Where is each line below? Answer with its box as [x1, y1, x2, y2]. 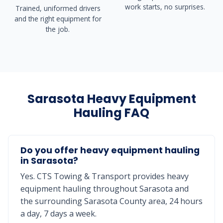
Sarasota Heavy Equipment [27, 90, 196, 107]
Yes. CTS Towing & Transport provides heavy [20, 170, 189, 182]
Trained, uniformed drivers [15, 3, 101, 13]
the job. [46, 24, 70, 34]
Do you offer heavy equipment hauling [20, 144, 200, 156]
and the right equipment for [14, 13, 102, 23]
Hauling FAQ [74, 104, 149, 121]
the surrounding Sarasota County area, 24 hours [20, 195, 203, 207]
